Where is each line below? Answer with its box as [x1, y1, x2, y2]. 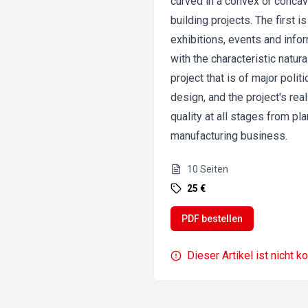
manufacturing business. [170, 129, 287, 142]
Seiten [200, 164, 228, 175]
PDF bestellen [181, 213, 243, 224]
